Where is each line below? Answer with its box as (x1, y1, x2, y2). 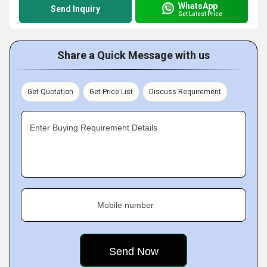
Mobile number (97, 200, 154, 210)
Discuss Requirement (149, 88, 221, 96)
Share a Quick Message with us (57, 49, 210, 61)
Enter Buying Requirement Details (30, 123, 157, 132)
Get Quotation (27, 88, 73, 96)
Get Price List (89, 88, 133, 96)
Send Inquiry (51, 4, 100, 14)
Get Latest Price (178, 10, 222, 17)
